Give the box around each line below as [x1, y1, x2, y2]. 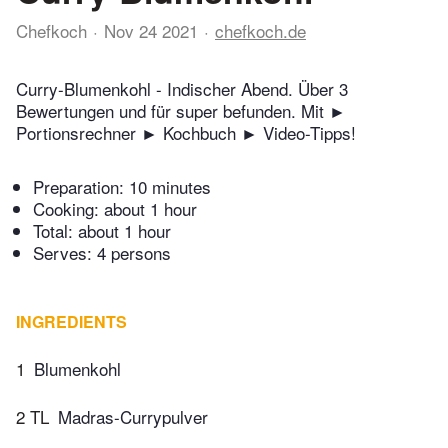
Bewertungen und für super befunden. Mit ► [16, 98, 346, 124]
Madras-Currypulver [58, 403, 208, 429]
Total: [33, 218, 78, 244]
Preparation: [33, 174, 129, 200]
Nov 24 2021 [104, 18, 198, 43]
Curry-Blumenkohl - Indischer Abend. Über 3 [16, 76, 348, 102]
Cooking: [33, 196, 104, 222]
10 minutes [129, 174, 211, 200]
